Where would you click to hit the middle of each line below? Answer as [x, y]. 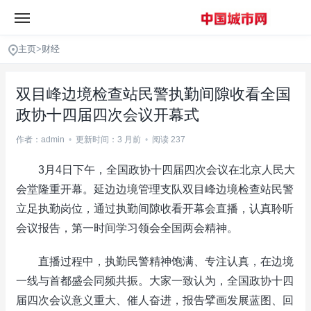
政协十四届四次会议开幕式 [108, 115]
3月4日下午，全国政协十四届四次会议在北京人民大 [155, 170]
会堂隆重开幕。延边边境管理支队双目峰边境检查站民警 [155, 189]
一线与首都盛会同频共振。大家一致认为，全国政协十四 [155, 281]
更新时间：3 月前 [108, 140]
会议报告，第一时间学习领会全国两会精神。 [127, 228]
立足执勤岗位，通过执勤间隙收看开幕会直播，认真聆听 [155, 209]
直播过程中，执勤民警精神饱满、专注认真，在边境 [155, 261]
